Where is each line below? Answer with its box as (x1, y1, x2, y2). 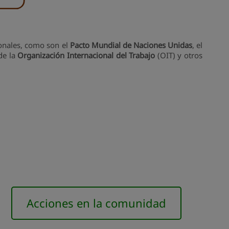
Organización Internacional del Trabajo (17, 50, 157, 60)
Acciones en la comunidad (27, 195, 166, 211)
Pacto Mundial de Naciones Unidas (70, 39, 192, 50)
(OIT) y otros (157, 50, 203, 60)
